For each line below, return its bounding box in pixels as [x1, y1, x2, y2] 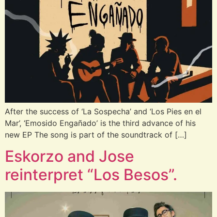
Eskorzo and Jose [5, 147, 134, 166]
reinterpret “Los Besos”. [5, 165, 177, 185]
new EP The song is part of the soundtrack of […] [5, 130, 187, 139]
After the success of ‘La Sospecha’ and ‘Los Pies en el [5, 107, 201, 116]
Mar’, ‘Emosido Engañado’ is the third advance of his [5, 118, 196, 128]
